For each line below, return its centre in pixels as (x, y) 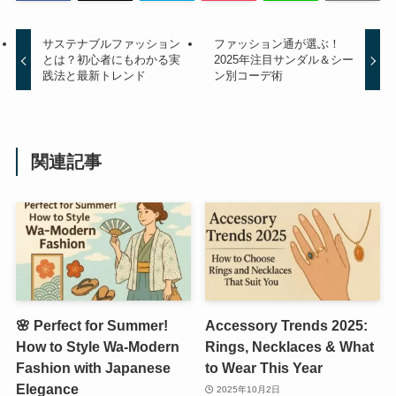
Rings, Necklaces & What (290, 347)
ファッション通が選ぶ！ (277, 44)
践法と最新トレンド (95, 76)
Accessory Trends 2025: (287, 326)
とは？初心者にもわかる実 (112, 60)
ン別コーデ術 (248, 76)
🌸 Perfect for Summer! (91, 326)
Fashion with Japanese (93, 368)
